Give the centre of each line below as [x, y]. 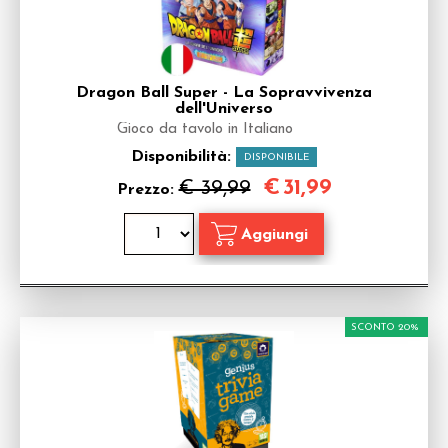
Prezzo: [147, 190]
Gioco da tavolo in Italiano [205, 129]
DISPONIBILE [276, 157]
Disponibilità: [183, 157]
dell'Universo [224, 109]
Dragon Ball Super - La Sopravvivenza [224, 93]
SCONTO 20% [385, 327]
